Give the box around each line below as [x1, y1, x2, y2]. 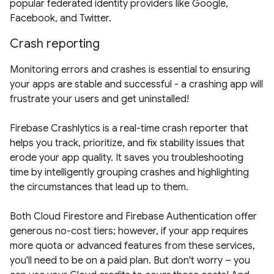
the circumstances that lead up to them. [10, 181, 188, 194]
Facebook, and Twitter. [10, 12, 111, 25]
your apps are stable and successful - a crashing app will [10, 78, 263, 91]
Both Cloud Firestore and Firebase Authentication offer [10, 210, 257, 223]
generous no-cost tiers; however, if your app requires [10, 225, 248, 238]
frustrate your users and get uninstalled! [10, 93, 189, 106]
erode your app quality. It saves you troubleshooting [10, 152, 243, 165]
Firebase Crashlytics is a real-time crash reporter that [10, 122, 248, 135]
